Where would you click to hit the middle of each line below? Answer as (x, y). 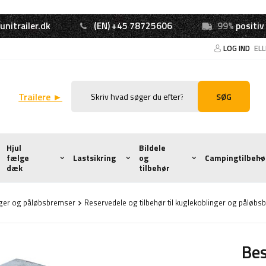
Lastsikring (94, 158)
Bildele (152, 148)
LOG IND (237, 48)
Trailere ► (41, 96)
